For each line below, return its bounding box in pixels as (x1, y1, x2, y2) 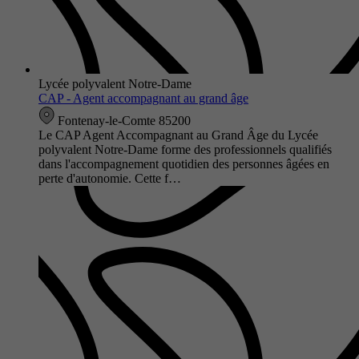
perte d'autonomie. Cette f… (38, 171, 181, 185)
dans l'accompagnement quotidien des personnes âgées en (38, 156, 329, 171)
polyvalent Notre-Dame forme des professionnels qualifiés (38, 142, 332, 156)
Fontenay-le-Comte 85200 (54, 113, 191, 127)
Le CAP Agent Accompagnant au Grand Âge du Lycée (38, 127, 318, 142)
